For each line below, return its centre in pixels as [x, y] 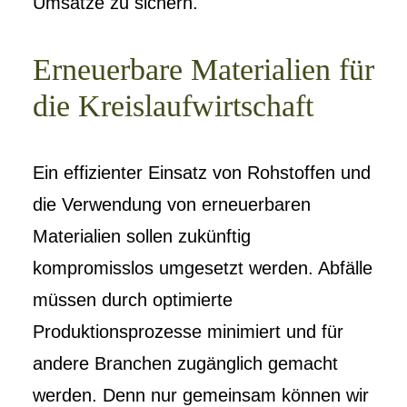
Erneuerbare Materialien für [203, 69]
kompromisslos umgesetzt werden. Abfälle [203, 268]
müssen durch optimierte [133, 300]
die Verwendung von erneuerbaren [172, 204]
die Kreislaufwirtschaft [173, 106]
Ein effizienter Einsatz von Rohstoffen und [202, 173]
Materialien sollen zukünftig [142, 236]
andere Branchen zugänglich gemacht [185, 363]
